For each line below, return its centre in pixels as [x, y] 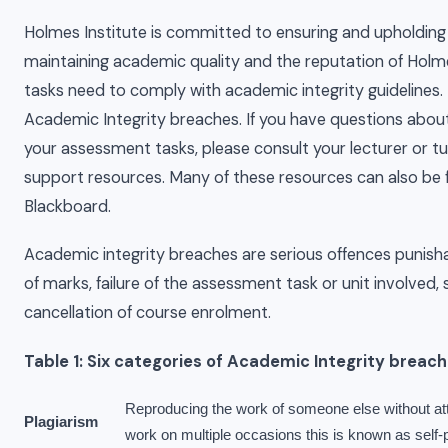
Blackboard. [67, 206]
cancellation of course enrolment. [147, 313]
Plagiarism [61, 421]
